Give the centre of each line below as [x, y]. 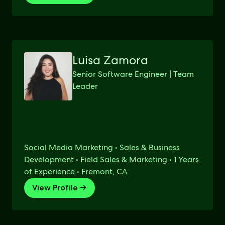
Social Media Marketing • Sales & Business [102, 147]
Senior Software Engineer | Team [133, 74]
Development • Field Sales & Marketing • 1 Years [111, 159]
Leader [85, 86]
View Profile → [60, 188]
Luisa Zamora [110, 60]
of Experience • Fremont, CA [76, 172]
